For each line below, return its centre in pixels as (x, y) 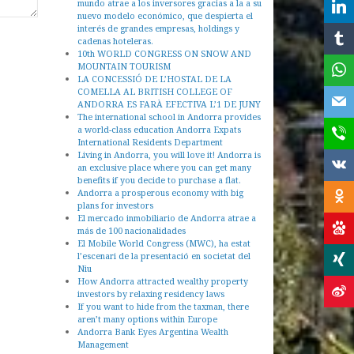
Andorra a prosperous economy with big (160, 192)
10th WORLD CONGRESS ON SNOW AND (164, 53)
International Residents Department (150, 142)
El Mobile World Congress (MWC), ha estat (164, 243)
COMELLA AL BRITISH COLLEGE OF (155, 91)
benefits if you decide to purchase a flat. (159, 180)
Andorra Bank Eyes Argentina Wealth (153, 331)
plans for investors (115, 205)
